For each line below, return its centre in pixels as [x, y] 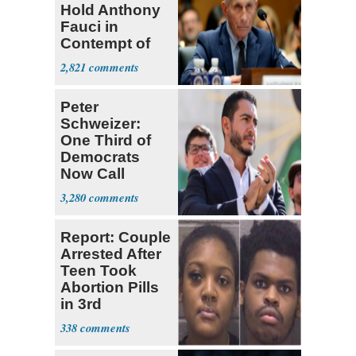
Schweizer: [101, 124]
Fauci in [89, 27]
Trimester [95, 321]
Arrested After [111, 254]
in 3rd [81, 304]
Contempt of [105, 44]
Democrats [100, 157]
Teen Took [99, 271]
